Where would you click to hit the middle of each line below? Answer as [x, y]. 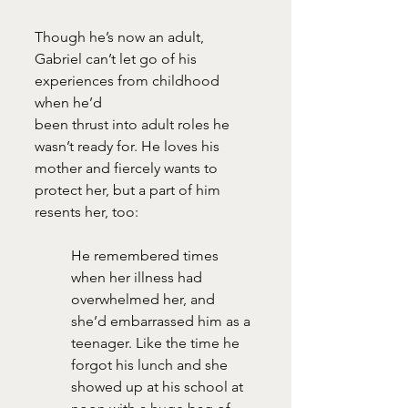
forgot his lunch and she [151, 364]
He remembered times [147, 255]
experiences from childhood [129, 80]
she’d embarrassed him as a [163, 321]
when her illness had [138, 277]
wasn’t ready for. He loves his [129, 146]
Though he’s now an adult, [121, 36]
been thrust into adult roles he [134, 124]
